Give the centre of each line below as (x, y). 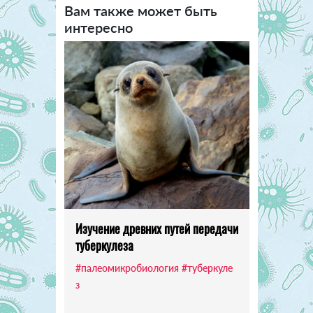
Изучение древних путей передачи (156, 229)
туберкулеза (104, 246)
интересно (98, 28)
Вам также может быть (140, 11)
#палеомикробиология (127, 268)
